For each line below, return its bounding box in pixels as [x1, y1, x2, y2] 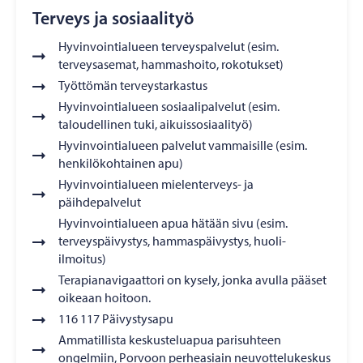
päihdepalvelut [58, 193, 141, 210]
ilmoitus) [58, 250, 106, 267]
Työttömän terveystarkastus [58, 76, 207, 93]
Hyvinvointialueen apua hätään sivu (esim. [58, 214, 288, 231]
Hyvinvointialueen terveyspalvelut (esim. [58, 37, 279, 54]
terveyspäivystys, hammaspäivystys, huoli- [58, 232, 286, 249]
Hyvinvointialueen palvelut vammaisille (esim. [58, 136, 307, 153]
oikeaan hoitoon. [58, 288, 151, 305]
